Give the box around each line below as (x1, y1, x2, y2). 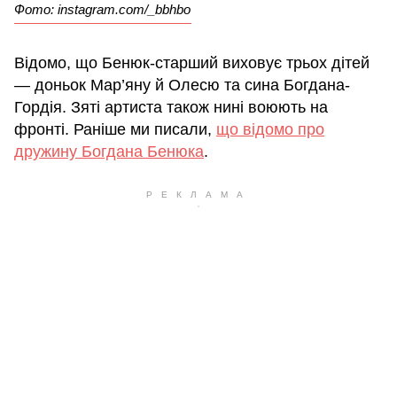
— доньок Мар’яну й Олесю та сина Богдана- (14, 76, 350, 95)
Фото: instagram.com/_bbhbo (14, 2, 191, 18)
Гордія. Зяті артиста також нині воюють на (14, 98, 328, 117)
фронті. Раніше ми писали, (14, 121, 216, 139)
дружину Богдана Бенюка (14, 143, 204, 161)
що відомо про (216, 121, 324, 139)
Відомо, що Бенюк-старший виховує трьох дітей (14, 54, 370, 73)
